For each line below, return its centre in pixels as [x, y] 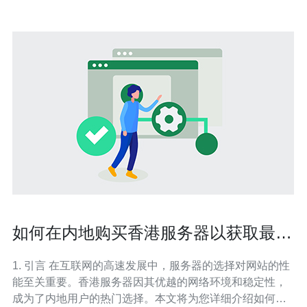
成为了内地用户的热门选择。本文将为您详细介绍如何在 [149, 298]
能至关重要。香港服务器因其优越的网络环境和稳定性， [149, 282]
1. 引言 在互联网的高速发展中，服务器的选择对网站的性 [30, 266]
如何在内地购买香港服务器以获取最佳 [152, 233]
